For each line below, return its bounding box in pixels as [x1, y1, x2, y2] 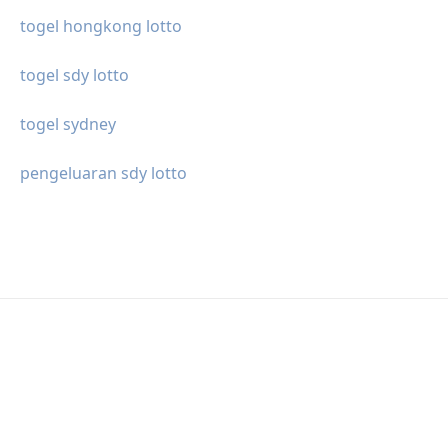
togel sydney [20, 112, 116, 135]
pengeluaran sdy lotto [20, 161, 187, 184]
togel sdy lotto [20, 63, 129, 86]
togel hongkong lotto [20, 14, 182, 37]
